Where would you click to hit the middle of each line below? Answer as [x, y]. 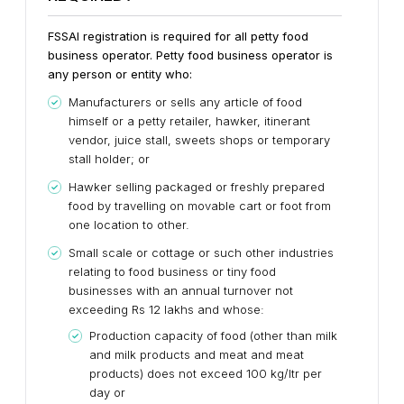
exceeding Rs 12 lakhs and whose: [166, 310]
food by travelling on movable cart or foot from [200, 206]
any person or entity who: [120, 74]
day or [107, 393]
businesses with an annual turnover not [181, 291]
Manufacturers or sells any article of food [185, 102]
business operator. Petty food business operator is [190, 55]
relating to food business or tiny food [172, 272]
